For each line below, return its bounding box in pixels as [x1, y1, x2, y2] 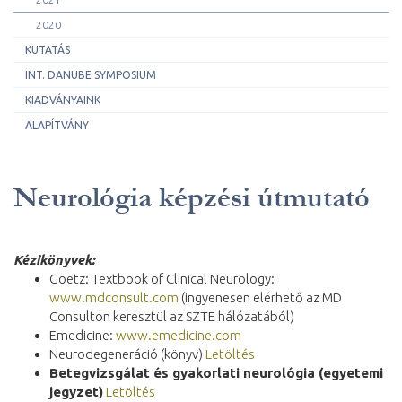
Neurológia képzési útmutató [13, 180, 370, 214]
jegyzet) [49, 383, 103, 399]
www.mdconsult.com [49, 289, 179, 305]
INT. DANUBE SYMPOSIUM [25, 68, 156, 81]
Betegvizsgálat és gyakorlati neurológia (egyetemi [49, 364, 383, 380]
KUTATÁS [25, 43, 70, 56]
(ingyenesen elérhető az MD [179, 289, 342, 305]
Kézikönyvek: [13, 251, 95, 267]
